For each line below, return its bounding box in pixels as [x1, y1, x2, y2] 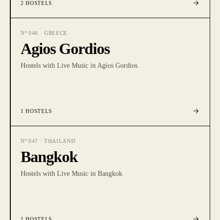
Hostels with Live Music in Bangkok [21, 170, 122, 177]
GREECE [44, 30, 67, 36]
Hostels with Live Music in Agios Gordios [21, 62, 137, 69]
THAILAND [44, 138, 76, 144]
